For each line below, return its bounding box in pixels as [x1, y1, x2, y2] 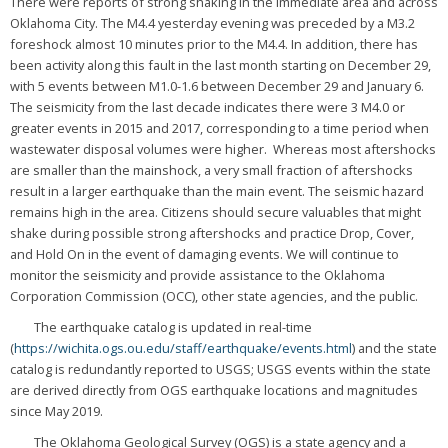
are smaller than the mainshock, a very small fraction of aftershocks [9, 160, 413, 179]
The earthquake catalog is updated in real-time [9, 317, 312, 336]
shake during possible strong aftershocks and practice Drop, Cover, [9, 223, 414, 242]
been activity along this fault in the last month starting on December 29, [9, 55, 431, 74]
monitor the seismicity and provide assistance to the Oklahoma [9, 265, 385, 284]
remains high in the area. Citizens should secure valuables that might [9, 202, 421, 221]
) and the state [351, 338, 437, 357]
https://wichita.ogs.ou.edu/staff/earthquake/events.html [13, 338, 352, 357]
